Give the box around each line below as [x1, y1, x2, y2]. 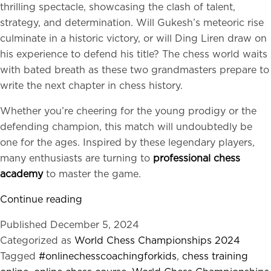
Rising [82, 257, 111, 267]
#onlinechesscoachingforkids [39, 252, 177, 261]
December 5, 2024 [50, 220, 139, 230]
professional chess [153, 154, 240, 163]
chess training [182, 252, 248, 261]
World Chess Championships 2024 [74, 236, 240, 246]
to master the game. [43, 169, 144, 179]
